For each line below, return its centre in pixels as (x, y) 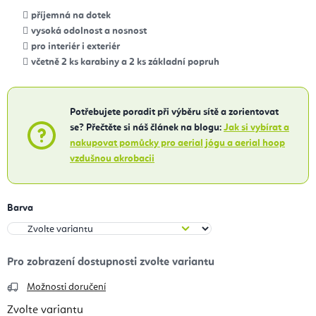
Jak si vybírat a (256, 128)
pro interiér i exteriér (75, 47)
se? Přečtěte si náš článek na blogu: (147, 128)
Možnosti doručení (66, 287)
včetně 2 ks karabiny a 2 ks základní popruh (125, 62)
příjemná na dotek (71, 16)
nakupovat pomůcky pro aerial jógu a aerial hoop (177, 144)
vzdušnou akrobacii (112, 159)
